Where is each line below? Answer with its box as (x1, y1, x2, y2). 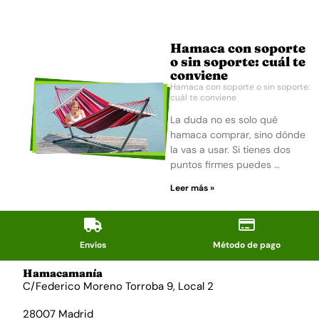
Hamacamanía (23, 266, 103, 280)
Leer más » (169, 182, 214, 194)
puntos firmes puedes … (169, 158, 280, 171)
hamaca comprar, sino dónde (169, 128, 305, 141)
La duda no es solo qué (169, 113, 278, 126)
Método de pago (213, 239, 281, 251)
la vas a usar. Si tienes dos (169, 143, 291, 156)
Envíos (79, 239, 106, 251)
